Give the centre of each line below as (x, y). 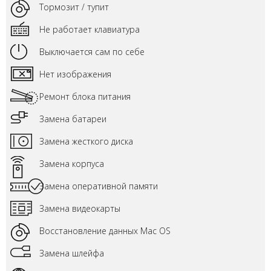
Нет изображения (75, 74)
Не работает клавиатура (90, 29)
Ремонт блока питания (85, 96)
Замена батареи (73, 119)
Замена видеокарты (80, 208)
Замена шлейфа (72, 253)
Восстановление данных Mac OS (105, 231)
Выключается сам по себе (92, 52)
